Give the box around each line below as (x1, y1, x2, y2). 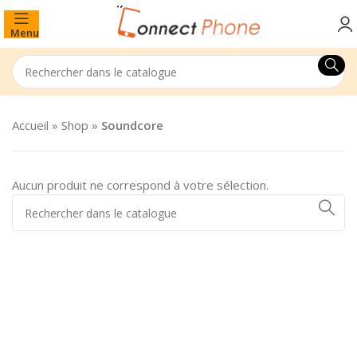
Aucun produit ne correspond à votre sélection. (12, 177, 269, 193)
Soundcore (101, 117, 163, 133)
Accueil (12, 117, 49, 133)
